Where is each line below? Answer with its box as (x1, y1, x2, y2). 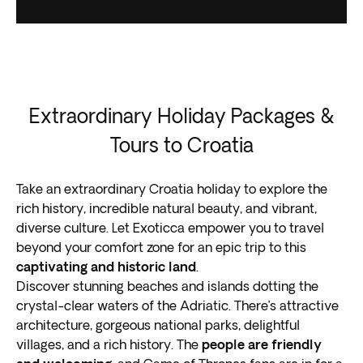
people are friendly (202, 337, 322, 352)
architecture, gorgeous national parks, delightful (16, 318, 300, 332)
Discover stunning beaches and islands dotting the (16, 279, 318, 293)
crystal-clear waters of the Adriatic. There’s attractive (16, 298, 339, 313)
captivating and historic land (16, 259, 196, 274)
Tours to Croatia (109, 134, 254, 156)
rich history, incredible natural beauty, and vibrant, (16, 201, 317, 216)
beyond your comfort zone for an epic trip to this (16, 240, 306, 254)
